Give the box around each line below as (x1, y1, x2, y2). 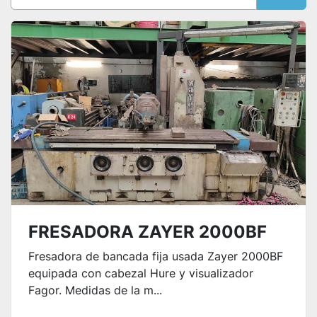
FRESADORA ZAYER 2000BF (28, 221, 267, 243)
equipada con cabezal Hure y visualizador (28, 266, 253, 281)
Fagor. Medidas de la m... (28, 283, 162, 298)
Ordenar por (112, 17, 192, 35)
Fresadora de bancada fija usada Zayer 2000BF (28, 249, 283, 264)
